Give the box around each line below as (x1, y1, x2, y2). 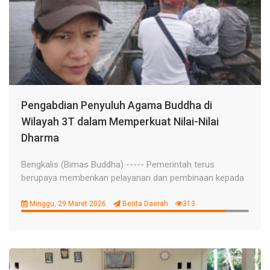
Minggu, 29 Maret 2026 (28, 199, 106, 208)
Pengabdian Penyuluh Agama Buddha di (21, 99, 212, 111)
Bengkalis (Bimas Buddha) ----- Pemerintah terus (21, 159, 215, 170)
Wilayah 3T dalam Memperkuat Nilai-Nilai (21, 115, 219, 128)
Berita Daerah (121, 199, 168, 208)
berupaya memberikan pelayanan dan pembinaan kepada (21, 172, 244, 183)
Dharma (21, 131, 59, 144)
